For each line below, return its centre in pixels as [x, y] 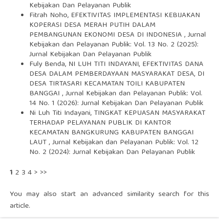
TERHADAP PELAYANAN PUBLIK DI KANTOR [100, 123]
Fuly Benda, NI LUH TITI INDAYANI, [86, 65]
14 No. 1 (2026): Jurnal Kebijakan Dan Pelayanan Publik [116, 104]
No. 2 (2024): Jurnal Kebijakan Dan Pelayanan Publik [112, 153]
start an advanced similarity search [120, 195]
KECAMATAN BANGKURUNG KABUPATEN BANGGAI [111, 133]
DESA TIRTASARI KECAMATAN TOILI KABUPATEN [107, 84]
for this [195, 195]
